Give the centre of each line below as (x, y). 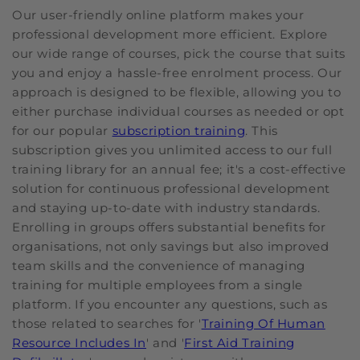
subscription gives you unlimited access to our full (172, 149)
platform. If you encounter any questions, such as (170, 304)
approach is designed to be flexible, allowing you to (177, 92)
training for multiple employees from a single (158, 284)
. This (262, 130)
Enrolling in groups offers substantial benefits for (169, 227)
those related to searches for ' (107, 323)
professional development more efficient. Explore (170, 34)
